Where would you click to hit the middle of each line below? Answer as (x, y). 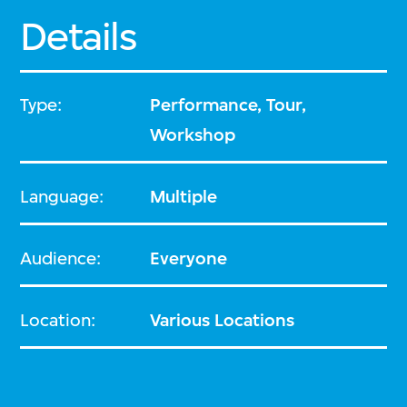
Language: (62, 196)
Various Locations (223, 320)
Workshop (193, 134)
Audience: (61, 258)
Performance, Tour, (228, 104)
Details (79, 36)
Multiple (184, 196)
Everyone (189, 258)
